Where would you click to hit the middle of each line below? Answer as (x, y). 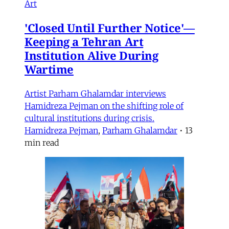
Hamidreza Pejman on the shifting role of (104, 106)
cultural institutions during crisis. (89, 118)
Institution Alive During (91, 55)
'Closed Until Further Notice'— (110, 27)
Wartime (49, 69)
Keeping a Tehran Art (84, 41)
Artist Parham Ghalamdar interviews (95, 93)
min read (42, 142)
